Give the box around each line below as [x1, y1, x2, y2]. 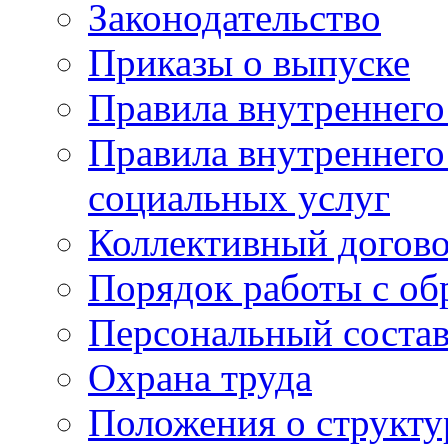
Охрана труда [88, 356, 312, 399]
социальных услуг [88, 176, 390, 219]
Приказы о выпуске [88, 41, 410, 84]
